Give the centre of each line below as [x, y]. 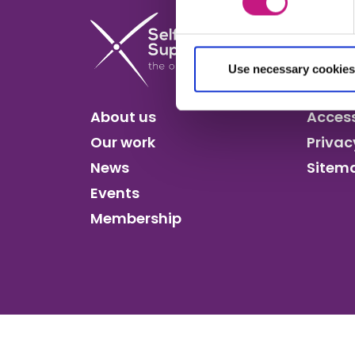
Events [115, 193]
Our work [123, 143]
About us [123, 117]
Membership [136, 219]
